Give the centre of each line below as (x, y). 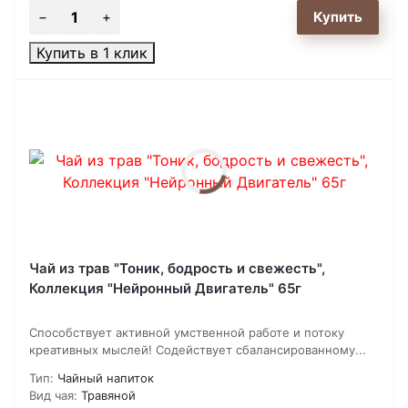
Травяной (108, 396)
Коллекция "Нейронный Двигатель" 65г (165, 289)
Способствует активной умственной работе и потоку (187, 333)
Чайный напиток (106, 378)
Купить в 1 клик (92, 53)
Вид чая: (53, 396)
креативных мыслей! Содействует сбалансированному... (198, 350)
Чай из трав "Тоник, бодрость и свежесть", (177, 269)
